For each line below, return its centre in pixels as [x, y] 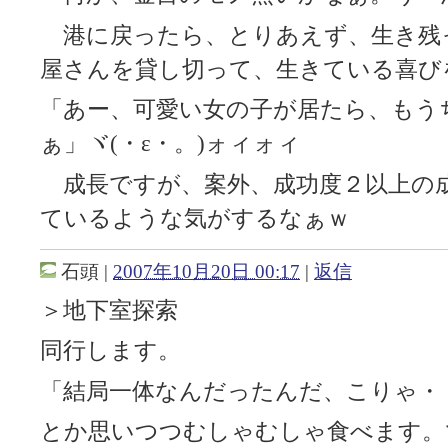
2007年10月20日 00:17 [206, 272]
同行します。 [110, 351]
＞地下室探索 [109, 310]
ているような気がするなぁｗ [195, 218]
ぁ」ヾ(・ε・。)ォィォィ [170, 144]
